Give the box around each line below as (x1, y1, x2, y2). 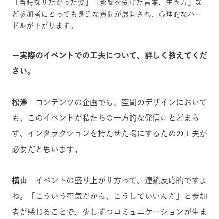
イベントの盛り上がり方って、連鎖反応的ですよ (27, 176, 207, 185)
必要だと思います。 (12, 145, 82, 153)
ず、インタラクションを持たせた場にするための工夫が (12, 130, 207, 138)
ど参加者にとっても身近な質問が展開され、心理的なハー (12, 10, 202, 18)
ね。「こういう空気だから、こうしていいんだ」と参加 (12, 192, 207, 200)
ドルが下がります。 (12, 22, 78, 30)
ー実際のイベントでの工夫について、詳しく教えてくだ (12, 51, 207, 60)
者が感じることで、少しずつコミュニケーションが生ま (12, 208, 207, 216)
